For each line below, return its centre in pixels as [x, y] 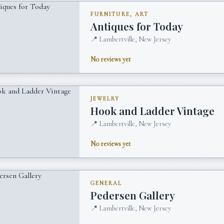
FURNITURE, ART [119, 14]
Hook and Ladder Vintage [153, 110]
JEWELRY [105, 99]
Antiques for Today [137, 26]
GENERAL [106, 183]
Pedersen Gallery [133, 195]
